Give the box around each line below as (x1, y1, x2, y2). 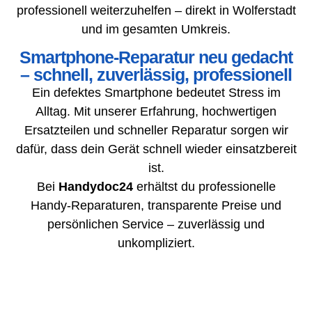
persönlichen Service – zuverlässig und (47, 217, 265, 232)
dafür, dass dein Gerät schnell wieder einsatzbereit (15, 142, 297, 157)
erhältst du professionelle (132, 180, 276, 194)
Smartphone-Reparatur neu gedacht (19, 47, 292, 68)
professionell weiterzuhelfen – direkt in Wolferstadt (16, 3, 296, 18)
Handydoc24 (58, 180, 133, 194)
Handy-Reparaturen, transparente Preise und (31, 198, 281, 213)
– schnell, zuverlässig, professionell (20, 65, 292, 85)
